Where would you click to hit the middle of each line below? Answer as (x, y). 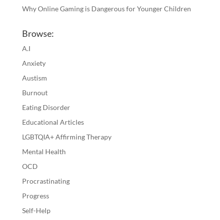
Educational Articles (53, 122)
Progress (35, 196)
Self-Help (36, 211)
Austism (34, 78)
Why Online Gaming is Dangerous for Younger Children (106, 9)
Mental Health (44, 152)
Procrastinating (46, 181)
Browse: (38, 34)
